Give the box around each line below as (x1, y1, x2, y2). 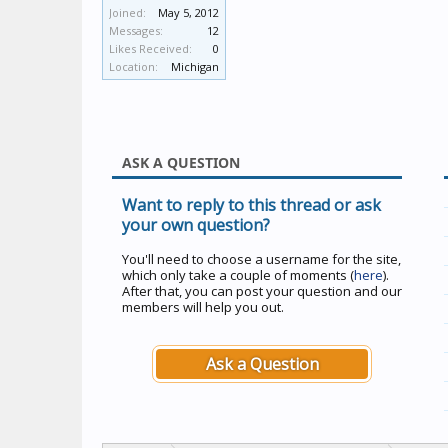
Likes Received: (109, 41, 192, 56)
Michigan (171, 59, 219, 74)
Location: (109, 59, 158, 74)
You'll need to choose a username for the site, (122, 250, 401, 268)
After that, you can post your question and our (122, 282, 402, 300)
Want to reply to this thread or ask (122, 194, 381, 216)
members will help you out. (122, 298, 284, 316)
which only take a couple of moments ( (122, 266, 354, 284)
